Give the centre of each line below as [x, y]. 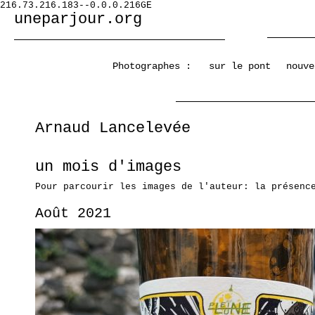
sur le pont [240, 66]
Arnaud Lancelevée [113, 128]
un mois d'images [108, 167]
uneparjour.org [78, 19]
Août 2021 [73, 214]
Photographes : [152, 66]
